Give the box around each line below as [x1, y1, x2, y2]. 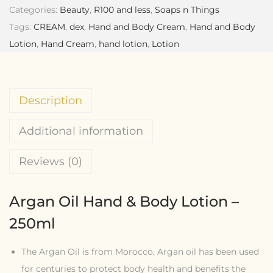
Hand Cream [41, 38, 94, 49]
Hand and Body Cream [88, 21, 185, 32]
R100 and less [94, 4, 151, 15]
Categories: [9, 4, 60, 15]
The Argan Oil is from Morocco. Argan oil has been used [21, 246, 259, 257]
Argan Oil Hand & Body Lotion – [9, 192, 239, 210]
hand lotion [99, 38, 147, 49]
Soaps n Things [155, 4, 219, 15]
